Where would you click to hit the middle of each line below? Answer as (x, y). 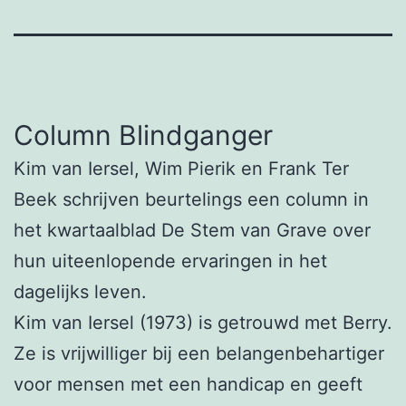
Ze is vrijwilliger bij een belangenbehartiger (199, 353)
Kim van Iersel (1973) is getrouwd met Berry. (203, 322)
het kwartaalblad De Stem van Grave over (192, 230)
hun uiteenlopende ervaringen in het (170, 261)
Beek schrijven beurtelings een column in (191, 199)
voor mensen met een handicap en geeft (188, 384)
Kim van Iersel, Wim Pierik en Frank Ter (181, 168)
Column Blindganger (143, 135)
